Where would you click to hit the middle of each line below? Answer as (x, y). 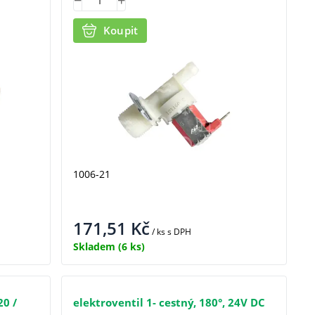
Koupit (121, 31)
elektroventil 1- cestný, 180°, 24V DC (169, 303)
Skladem (94, 247)
